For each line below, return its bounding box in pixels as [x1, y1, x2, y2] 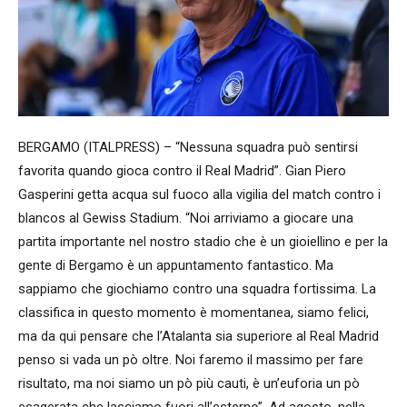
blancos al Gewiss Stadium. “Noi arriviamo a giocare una [18, 209, 353, 226]
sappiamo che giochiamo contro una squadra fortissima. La [18, 280, 376, 297]
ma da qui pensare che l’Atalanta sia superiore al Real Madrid [18, 327, 379, 344]
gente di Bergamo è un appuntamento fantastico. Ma [18, 256, 333, 273]
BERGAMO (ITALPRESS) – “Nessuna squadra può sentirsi [18, 138, 358, 155]
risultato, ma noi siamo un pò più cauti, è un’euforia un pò [18, 374, 360, 392]
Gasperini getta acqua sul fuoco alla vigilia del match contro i [18, 185, 381, 203]
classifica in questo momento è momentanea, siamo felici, [18, 303, 369, 321]
